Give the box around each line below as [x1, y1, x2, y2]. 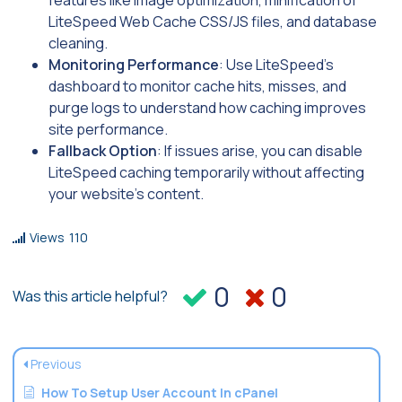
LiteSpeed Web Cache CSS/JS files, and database [48, 11, 377, 31]
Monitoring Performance [48, 54, 219, 74]
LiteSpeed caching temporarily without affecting [48, 162, 364, 182]
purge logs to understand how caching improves [48, 97, 366, 118]
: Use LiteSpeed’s [219, 54, 334, 74]
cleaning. [48, 32, 108, 53]
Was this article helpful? [13, 286, 168, 307]
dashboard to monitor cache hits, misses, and [48, 75, 346, 96]
